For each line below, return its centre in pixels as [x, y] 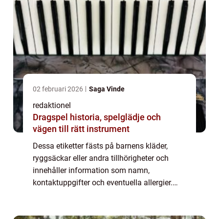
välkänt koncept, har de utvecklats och [99, 207]
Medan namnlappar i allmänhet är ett [97, 195]
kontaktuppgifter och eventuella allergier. [103, 183]
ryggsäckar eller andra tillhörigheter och [101, 158]
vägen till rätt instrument [81, 129]
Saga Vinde [107, 89]
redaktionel [52, 106]
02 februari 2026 [59, 89]
